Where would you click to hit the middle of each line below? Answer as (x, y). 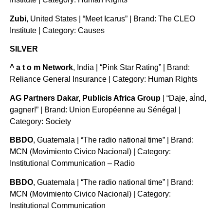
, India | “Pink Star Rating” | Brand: (131, 68)
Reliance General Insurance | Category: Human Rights (104, 79)
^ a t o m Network (41, 68)
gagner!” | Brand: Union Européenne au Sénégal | (95, 109)
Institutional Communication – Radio (72, 163)
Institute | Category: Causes (57, 30)
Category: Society (40, 121)
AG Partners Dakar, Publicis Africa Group (85, 98)
